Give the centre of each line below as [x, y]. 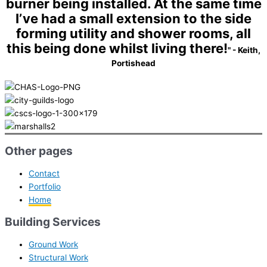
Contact [44, 173]
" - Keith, [244, 50]
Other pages [39, 150]
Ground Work [53, 245]
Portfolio [45, 186]
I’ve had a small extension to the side [133, 18]
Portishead [133, 63]
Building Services [53, 222]
